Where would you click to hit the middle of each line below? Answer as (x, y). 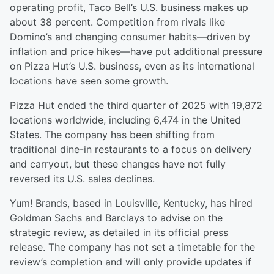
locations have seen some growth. (89, 81)
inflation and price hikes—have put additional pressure (136, 52)
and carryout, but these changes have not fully (118, 164)
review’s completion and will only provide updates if (131, 262)
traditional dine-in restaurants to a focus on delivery (131, 150)
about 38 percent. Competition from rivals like (117, 22)
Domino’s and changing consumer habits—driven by (130, 37)
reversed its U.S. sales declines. (82, 179)
